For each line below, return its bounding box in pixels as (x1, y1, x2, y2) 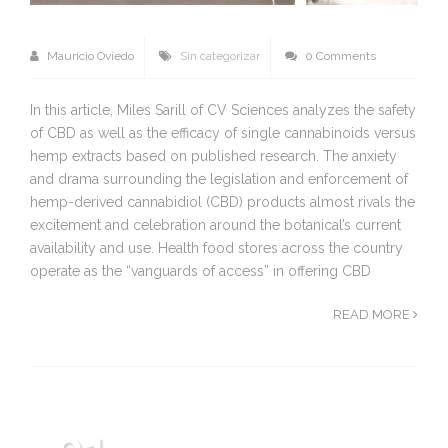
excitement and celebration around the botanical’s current (30, 217, 401, 234)
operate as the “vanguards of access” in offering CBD (30, 263, 371, 280)
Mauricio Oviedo (44, 49, 134, 64)
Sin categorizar (180, 49, 260, 64)
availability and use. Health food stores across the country (30, 240, 403, 257)
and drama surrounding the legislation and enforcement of (30, 171, 408, 188)
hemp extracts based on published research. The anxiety (30, 148, 397, 165)
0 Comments (302, 49, 376, 64)
